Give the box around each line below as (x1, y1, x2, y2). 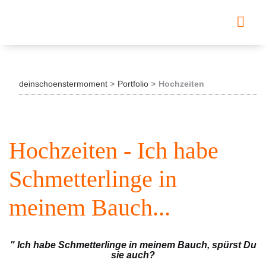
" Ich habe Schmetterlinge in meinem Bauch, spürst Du (9, 240, 256, 250)
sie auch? (111, 250, 155, 260)
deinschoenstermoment (19, 79, 107, 88)
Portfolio (118, 79, 148, 88)
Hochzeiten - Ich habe (9, 137, 218, 164)
